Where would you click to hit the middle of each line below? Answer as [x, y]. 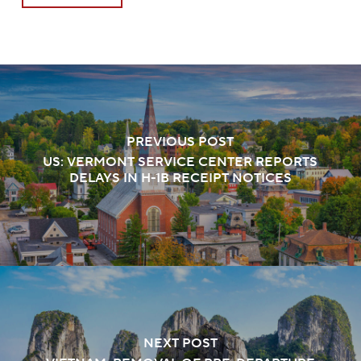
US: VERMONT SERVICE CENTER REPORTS [180, 162]
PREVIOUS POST [180, 142]
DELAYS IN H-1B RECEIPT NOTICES [180, 178]
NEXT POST [180, 343]
